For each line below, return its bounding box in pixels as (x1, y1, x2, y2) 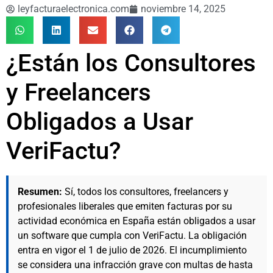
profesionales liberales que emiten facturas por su (18, 200, 232, 212)
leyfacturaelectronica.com (18, 2, 129, 15)
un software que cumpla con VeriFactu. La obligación (18, 229, 247, 241)
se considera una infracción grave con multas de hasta (18, 258, 253, 271)
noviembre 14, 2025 (141, 2, 225, 15)
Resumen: (18, 185, 62, 197)
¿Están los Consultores (6, 48, 256, 77)
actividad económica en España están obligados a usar (18, 214, 255, 227)
